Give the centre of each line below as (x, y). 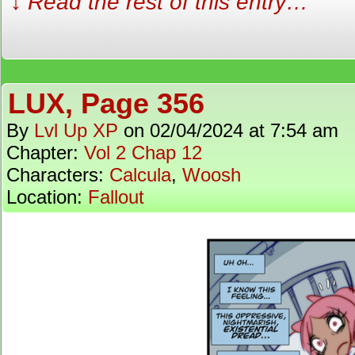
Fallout (116, 197)
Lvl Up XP (76, 130)
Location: (47, 197)
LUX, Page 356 (106, 103)
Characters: (58, 175)
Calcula (140, 175)
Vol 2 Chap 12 (143, 153)
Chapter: (45, 153)
